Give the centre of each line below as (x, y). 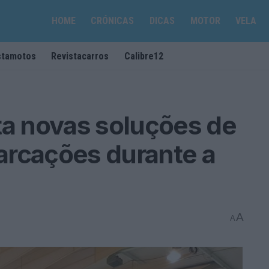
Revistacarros (80, 56)
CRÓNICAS (113, 21)
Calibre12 (144, 56)
